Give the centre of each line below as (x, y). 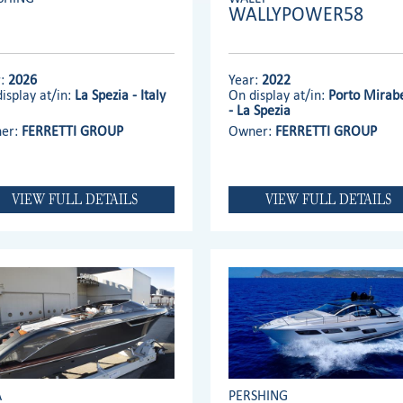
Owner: (252, 130)
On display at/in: (279, 94)
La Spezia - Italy (121, 94)
